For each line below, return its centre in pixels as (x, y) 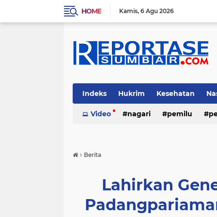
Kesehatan (176, 93)
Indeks (94, 93)
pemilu (180, 114)
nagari (139, 114)
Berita (93, 155)
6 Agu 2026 (157, 11)
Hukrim (132, 93)
